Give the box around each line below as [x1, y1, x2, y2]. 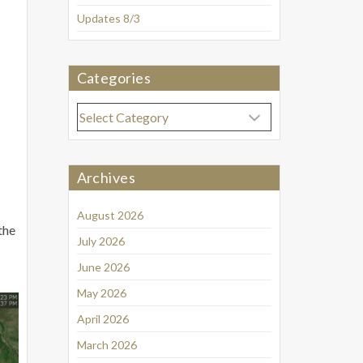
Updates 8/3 [76, 11, 140, 26]
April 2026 [76, 312, 129, 327]
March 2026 [76, 338, 137, 352]
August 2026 [76, 208, 143, 223]
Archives [76, 169, 136, 187]
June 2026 [76, 260, 130, 275]
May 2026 [76, 286, 126, 301]
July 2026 [76, 234, 125, 249]
